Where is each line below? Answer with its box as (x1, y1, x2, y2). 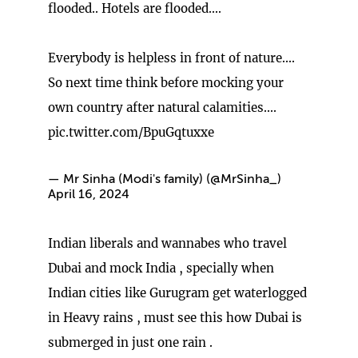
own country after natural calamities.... (48, 99, 276, 115)
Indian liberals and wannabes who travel (48, 235, 287, 251)
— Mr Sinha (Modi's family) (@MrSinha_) (48, 173, 281, 186)
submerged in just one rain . (48, 334, 213, 350)
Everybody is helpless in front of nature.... (48, 50, 295, 66)
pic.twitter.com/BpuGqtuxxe (48, 124, 214, 140)
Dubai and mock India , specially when (48, 260, 274, 276)
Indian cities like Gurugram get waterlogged (48, 284, 307, 300)
